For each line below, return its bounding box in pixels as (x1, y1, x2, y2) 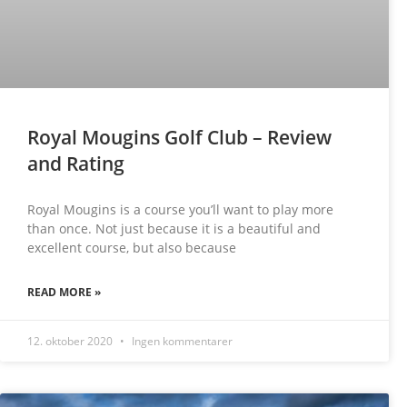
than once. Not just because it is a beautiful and (27, 219, 321, 237)
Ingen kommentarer (129, 333, 233, 349)
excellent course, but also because (27, 238, 236, 256)
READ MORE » (27, 283, 101, 300)
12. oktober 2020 (27, 333, 115, 349)
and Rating (27, 150, 124, 176)
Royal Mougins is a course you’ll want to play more (27, 200, 333, 218)
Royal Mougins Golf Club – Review (27, 124, 332, 150)
